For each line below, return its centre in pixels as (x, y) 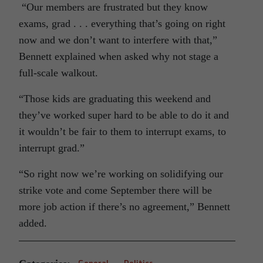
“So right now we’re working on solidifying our (121, 173)
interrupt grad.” (52, 148)
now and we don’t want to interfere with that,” (118, 40)
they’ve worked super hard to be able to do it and (124, 115)
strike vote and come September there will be (115, 190)
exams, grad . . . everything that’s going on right (122, 23)
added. (33, 223)
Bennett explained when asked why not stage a (119, 56)
